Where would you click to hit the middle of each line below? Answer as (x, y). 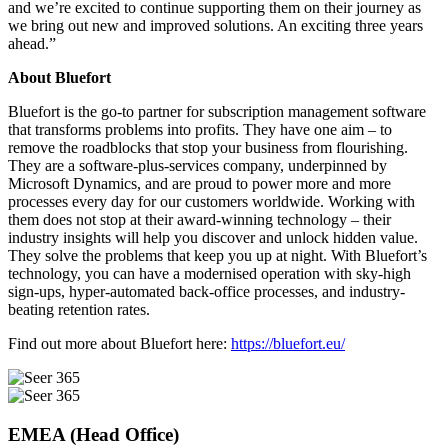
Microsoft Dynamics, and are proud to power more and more (199, 184)
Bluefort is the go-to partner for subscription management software (217, 112)
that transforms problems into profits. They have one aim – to (200, 130)
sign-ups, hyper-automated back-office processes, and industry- (206, 292)
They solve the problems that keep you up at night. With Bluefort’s (217, 256)
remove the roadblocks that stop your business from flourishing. (208, 148)
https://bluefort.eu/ (288, 344)
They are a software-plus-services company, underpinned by (197, 166)
